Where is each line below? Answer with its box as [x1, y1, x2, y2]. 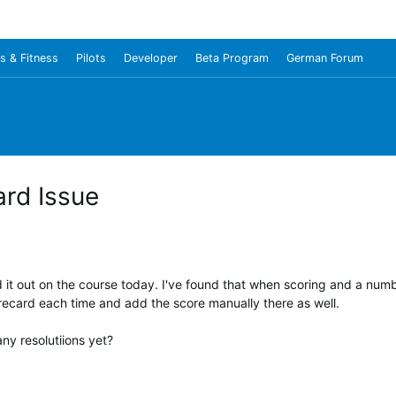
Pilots [76, 51, 106, 65]
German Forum [286, 51, 363, 65]
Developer [124, 51, 178, 65]
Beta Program [195, 51, 269, 65]
